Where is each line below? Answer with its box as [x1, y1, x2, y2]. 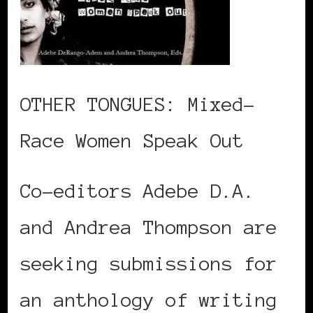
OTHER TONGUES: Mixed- [20, 93, 255, 115]
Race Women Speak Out [20, 129, 244, 151]
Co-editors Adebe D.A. [20, 180, 255, 201]
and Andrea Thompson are [20, 216, 277, 238]
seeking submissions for [20, 252, 277, 274]
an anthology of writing [20, 289, 277, 310]
